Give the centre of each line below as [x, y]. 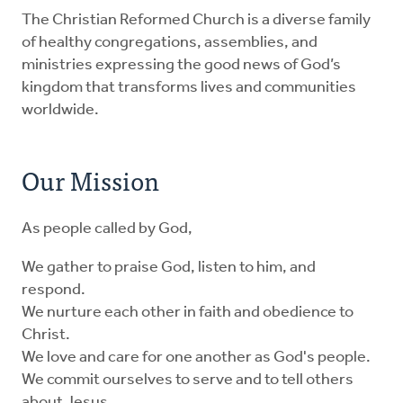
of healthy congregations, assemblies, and [170, 43]
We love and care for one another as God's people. [196, 358]
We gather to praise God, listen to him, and [169, 268]
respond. [54, 291]
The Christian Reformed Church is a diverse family [196, 21]
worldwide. [60, 111]
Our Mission [90, 180]
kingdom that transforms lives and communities [189, 88]
